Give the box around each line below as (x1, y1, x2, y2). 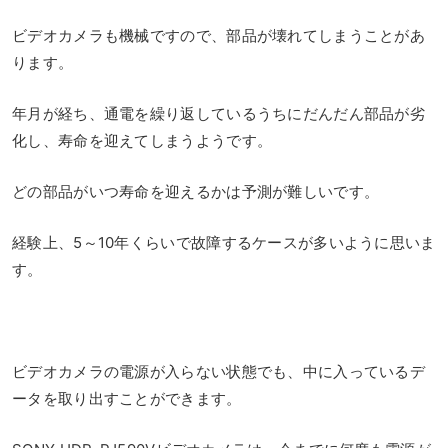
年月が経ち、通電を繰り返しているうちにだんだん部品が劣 (12, 103, 426, 123)
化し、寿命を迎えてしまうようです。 (12, 130, 273, 150)
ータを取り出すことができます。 (12, 388, 242, 408)
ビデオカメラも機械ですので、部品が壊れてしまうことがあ (12, 25, 426, 45)
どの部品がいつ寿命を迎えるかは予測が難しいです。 (12, 181, 380, 201)
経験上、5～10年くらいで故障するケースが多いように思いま (12, 232, 436, 252)
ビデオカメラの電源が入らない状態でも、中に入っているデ (12, 361, 426, 381)
